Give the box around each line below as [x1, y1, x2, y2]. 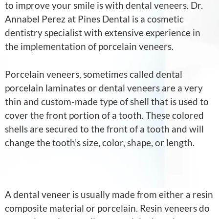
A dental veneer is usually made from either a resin [5, 189, 213, 200]
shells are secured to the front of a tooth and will [5, 123, 204, 134]
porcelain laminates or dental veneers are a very [5, 82, 203, 93]
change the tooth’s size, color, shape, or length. [5, 136, 195, 148]
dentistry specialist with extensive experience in [5, 27, 200, 39]
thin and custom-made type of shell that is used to [5, 95, 209, 107]
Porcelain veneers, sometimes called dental [5, 68, 182, 80]
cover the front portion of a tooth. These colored [5, 109, 204, 121]
